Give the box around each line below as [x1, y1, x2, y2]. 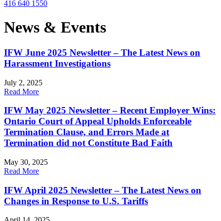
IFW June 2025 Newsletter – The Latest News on [4, 47, 200, 58]
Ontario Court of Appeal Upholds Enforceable [4, 116, 191, 127]
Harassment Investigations [4, 58, 110, 69]
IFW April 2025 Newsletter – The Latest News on [4, 184, 201, 195]
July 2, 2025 [4, 78, 42, 87]
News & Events [4, 18, 106, 37]
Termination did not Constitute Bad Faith [4, 138, 173, 148]
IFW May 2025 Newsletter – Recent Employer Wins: [4, 105, 216, 116]
